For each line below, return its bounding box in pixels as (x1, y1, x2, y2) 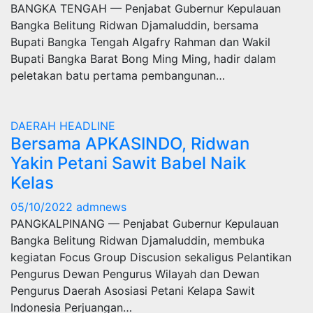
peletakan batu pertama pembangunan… (10, 68, 225, 82)
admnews (76, 200, 126, 214)
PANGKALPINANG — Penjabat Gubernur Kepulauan (10, 217, 279, 231)
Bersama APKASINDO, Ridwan (10, 133, 249, 154)
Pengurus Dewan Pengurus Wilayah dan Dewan (10, 267, 259, 281)
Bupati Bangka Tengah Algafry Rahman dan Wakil (10, 35, 270, 49)
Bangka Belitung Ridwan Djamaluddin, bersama (10, 18, 259, 32)
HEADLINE (59, 119, 115, 133)
